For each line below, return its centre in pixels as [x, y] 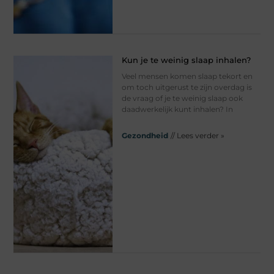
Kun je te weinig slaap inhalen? [186, 60]
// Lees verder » [197, 135]
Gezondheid [145, 135]
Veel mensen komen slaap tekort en [187, 76]
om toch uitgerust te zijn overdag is [187, 87]
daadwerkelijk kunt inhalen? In [177, 109]
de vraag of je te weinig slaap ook [182, 98]
